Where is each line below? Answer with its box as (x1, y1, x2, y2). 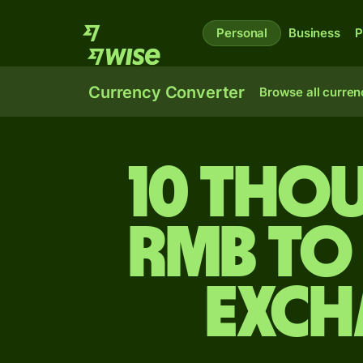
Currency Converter (88, 83, 246, 102)
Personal (216, 25, 268, 41)
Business (288, 25, 340, 41)
